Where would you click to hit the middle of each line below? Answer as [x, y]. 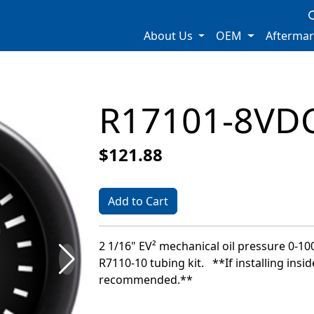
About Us [169, 36]
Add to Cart [138, 201]
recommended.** [146, 280]
